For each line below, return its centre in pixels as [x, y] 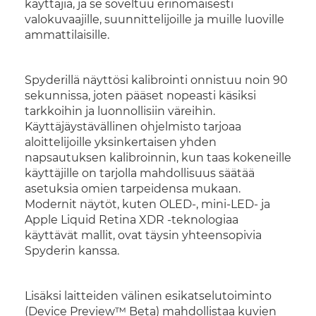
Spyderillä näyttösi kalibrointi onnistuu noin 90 [156, 80]
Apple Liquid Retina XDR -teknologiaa [132, 219]
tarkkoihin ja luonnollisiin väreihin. [120, 111]
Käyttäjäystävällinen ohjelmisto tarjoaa [133, 126]
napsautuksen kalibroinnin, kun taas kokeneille [158, 157]
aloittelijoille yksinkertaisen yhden [121, 142]
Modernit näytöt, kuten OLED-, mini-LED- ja [147, 204]
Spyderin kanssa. [72, 250]
